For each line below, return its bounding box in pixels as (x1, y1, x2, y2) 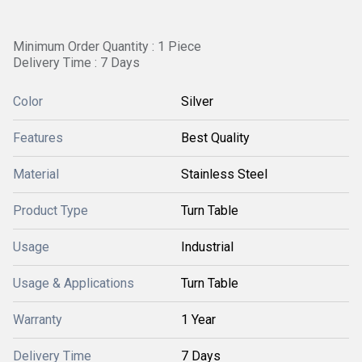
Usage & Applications (13, 276, 134, 291)
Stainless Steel (181, 166, 267, 182)
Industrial (181, 239, 234, 255)
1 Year (181, 312, 216, 327)
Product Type (13, 203, 88, 218)
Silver (181, 94, 213, 109)
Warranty (13, 312, 62, 327)
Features (13, 130, 63, 145)
